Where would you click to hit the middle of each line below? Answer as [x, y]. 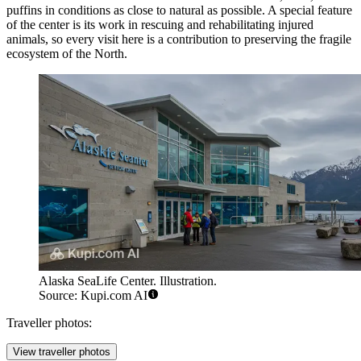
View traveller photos [62, 352]
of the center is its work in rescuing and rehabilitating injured [160, 25]
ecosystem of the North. [67, 54]
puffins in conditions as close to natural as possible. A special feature [179, 10]
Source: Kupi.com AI [93, 296]
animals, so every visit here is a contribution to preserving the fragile [179, 39]
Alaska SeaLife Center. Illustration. [128, 281]
